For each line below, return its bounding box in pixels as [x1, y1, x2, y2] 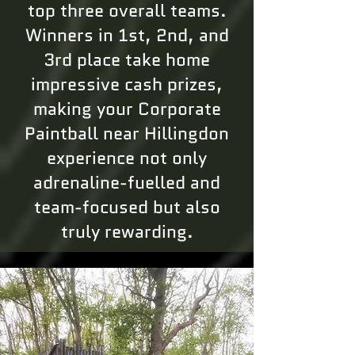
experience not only [47, 146, 207, 170]
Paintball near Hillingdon [25, 121, 229, 146]
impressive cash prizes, [31, 72, 223, 97]
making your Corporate [32, 97, 221, 121]
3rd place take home [44, 48, 210, 72]
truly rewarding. [60, 219, 193, 244]
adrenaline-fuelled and [33, 170, 220, 195]
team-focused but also [33, 195, 220, 219]
